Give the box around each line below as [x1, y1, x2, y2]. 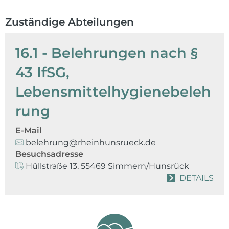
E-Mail [15, 126, 42, 135]
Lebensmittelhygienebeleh [15, 83, 211, 100]
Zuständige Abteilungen [5, 16, 134, 28]
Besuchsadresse [15, 149, 83, 159]
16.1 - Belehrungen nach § [15, 44, 198, 61]
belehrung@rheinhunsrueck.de [26, 138, 156, 147]
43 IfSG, [15, 64, 70, 81]
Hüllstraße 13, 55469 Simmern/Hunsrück [26, 161, 189, 171]
